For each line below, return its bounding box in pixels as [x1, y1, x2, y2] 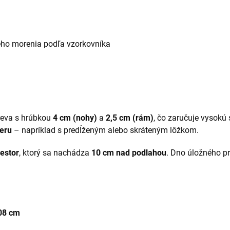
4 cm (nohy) [53, 112, 97, 123]
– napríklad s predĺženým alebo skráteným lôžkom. [12, 125, 199, 135]
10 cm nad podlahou [91, 147, 166, 158]
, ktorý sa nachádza [19, 147, 91, 158]
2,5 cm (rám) [106, 112, 154, 123]
